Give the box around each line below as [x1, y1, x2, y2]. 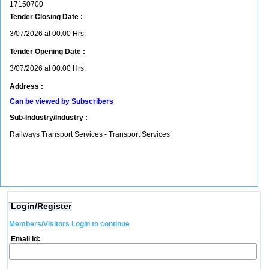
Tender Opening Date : [10, 47, 85, 56]
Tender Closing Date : [10, 13, 83, 21]
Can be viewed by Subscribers [10, 97, 113, 106]
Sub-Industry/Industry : [10, 113, 88, 122]
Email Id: [8, 235, 40, 243]
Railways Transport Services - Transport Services [10, 130, 172, 139]
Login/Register [10, 201, 71, 211]
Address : [10, 82, 43, 91]
